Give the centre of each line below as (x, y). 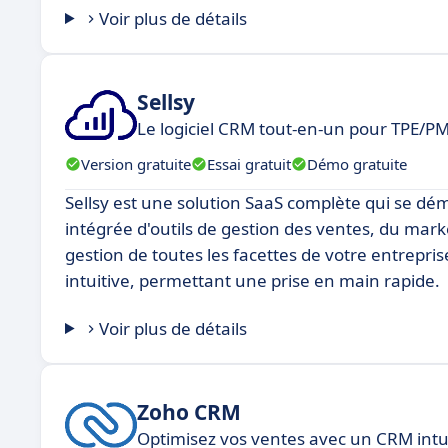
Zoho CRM (189, 411)
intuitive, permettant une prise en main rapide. (252, 280)
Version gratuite (136, 163)
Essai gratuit (249, 163)
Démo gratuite (357, 163)
